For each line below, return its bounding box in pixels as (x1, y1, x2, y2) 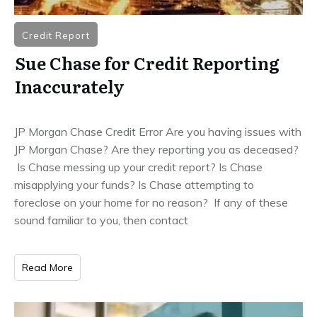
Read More (22, 260, 73, 274)
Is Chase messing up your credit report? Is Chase (14, 159, 263, 174)
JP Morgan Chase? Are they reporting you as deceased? (14, 142, 299, 156)
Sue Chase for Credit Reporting (15, 50, 279, 75)
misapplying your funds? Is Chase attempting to (14, 177, 254, 192)
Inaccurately (15, 73, 125, 98)
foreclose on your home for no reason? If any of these (14, 195, 288, 209)
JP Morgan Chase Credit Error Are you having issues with (14, 124, 301, 139)
